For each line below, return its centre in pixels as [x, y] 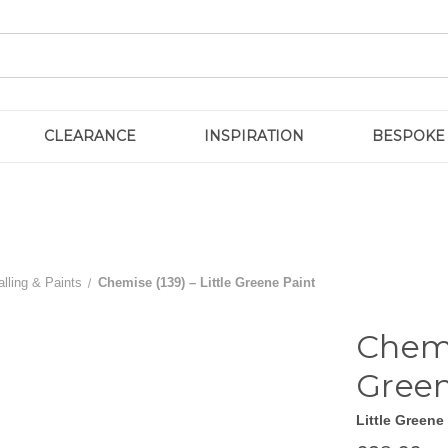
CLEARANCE [90, 136]
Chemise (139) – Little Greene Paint [206, 282]
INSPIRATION [254, 136]
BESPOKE [408, 136]
